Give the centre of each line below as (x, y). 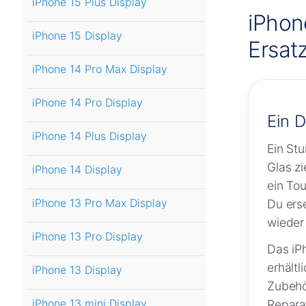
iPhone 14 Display (77, 170)
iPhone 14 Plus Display (89, 136)
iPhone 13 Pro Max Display (100, 203)
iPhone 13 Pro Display (87, 237)
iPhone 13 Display (77, 270)
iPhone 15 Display (77, 36)
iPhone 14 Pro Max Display (100, 69)
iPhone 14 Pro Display (87, 103)
